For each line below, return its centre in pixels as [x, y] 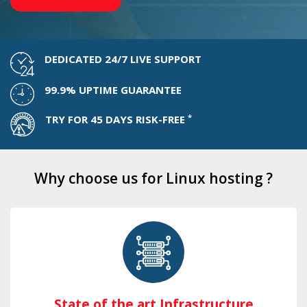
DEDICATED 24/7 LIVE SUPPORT [123, 59]
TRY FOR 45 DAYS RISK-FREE [116, 120]
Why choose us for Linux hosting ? [153, 179]
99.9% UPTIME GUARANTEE [113, 90]
